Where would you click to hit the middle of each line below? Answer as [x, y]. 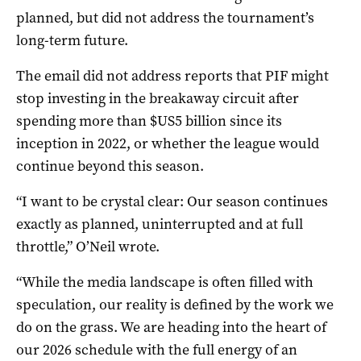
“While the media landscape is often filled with [165, 282]
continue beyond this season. [110, 166]
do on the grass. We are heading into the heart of [171, 327]
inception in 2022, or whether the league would [168, 143]
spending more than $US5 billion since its [149, 120]
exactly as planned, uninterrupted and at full [160, 224]
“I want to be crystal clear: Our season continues [172, 201]
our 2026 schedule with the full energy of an [157, 349]
